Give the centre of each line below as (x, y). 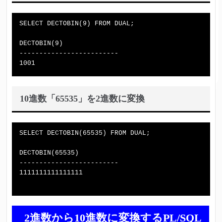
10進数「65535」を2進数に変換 (83, 99)
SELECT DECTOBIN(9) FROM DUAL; (77, 24)
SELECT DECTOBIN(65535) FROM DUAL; (85, 133)
